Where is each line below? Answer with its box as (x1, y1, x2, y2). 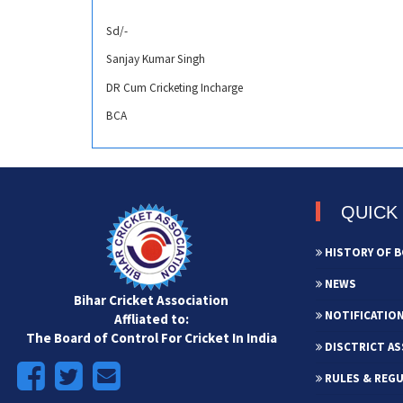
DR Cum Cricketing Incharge (106, 79, 243, 95)
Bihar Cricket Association (74, 291, 228, 309)
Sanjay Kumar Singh (106, 51, 205, 67)
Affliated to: (113, 309, 189, 327)
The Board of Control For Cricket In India (25, 328, 277, 346)
